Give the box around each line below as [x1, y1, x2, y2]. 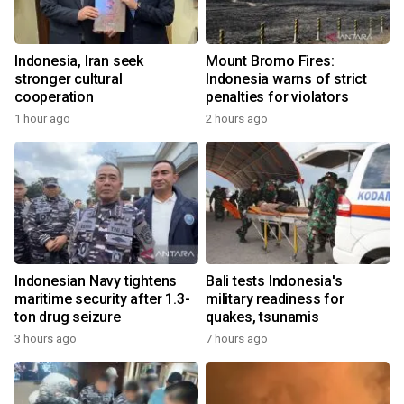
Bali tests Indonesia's [206, 272, 343, 290]
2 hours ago [206, 112, 268, 126]
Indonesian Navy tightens [14, 272, 178, 290]
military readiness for [206, 290, 344, 308]
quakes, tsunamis [206, 308, 319, 326]
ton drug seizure [14, 308, 121, 326]
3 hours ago [14, 332, 77, 346]
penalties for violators [206, 88, 349, 106]
